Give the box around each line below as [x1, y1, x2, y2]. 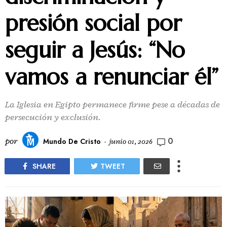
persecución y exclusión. [5, 111, 101, 123]
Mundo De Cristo [43, 136, 101, 146]
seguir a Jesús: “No [5, 36, 185, 64]
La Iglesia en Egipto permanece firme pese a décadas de [5, 99, 220, 110]
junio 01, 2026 [109, 136, 153, 146]
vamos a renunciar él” [5, 63, 218, 91]
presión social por [5, 9, 181, 37]
